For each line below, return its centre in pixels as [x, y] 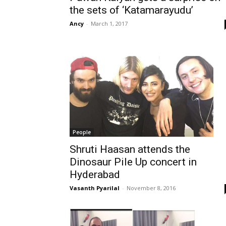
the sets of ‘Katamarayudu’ [131, 10]
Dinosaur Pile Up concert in [133, 162]
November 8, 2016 [151, 188]
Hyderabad [95, 174]
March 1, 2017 [109, 23]
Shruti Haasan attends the [130, 149]
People [82, 132]
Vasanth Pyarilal [95, 188]
